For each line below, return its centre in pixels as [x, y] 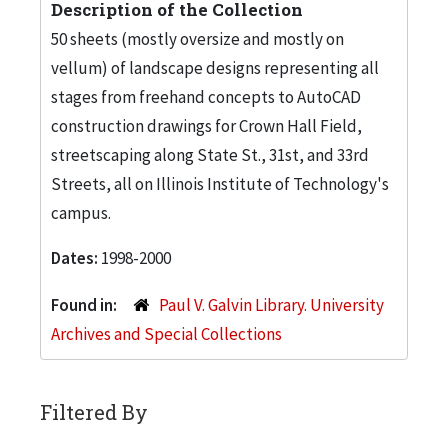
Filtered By [94, 411]
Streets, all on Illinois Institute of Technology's [220, 183]
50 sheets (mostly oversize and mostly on [197, 38]
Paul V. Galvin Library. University [271, 304]
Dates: [76, 257]
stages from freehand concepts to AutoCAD [206, 96]
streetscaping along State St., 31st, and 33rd [210, 154]
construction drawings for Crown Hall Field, [206, 125]
